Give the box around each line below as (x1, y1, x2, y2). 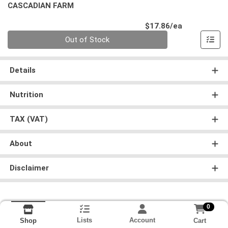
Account (129, 216, 155, 224)
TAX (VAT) (9, 115, 48, 124)
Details (9, 66, 36, 75)
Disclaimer (9, 163, 49, 173)
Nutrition (9, 90, 43, 100)
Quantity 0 (7, 31, 42, 41)
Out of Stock (65, 35, 110, 45)
